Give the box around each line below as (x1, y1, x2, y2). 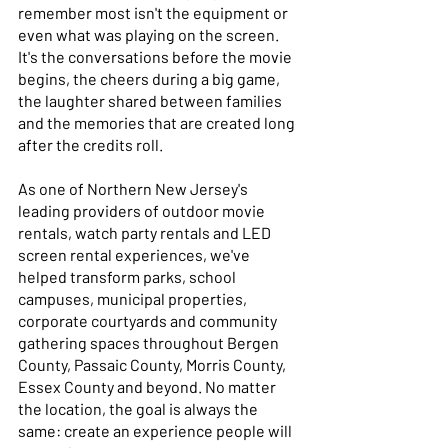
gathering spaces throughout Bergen (18, 332, 282, 352)
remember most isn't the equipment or (18, 2, 291, 22)
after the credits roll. (18, 134, 166, 154)
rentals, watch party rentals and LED (18, 222, 274, 242)
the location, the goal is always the (18, 398, 261, 418)
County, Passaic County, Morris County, (18, 354, 289, 374)
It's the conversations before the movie (18, 46, 295, 66)
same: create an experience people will (18, 420, 295, 440)
